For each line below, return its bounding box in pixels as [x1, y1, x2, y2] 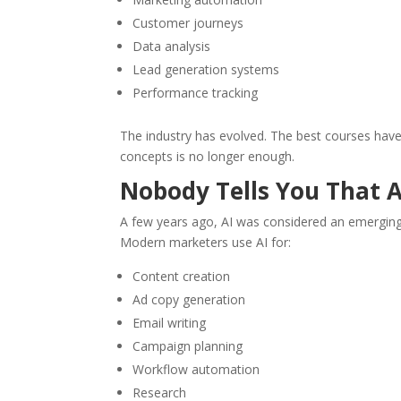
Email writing [132, 314, 207, 332]
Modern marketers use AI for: [120, 234, 292, 252]
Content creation [132, 268, 231, 286]
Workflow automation [132, 361, 260, 379]
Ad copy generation [132, 291, 246, 309]
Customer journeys [132, 14, 244, 32]
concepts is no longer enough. [120, 148, 295, 166]
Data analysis [132, 38, 211, 55]
